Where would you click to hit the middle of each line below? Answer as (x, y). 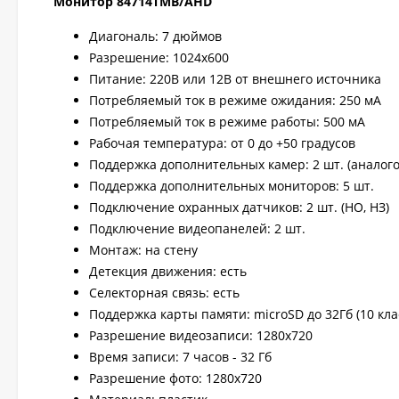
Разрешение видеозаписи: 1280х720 (201, 335)
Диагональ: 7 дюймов (155, 36)
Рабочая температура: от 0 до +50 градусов (222, 143)
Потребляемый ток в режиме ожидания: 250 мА (235, 100)
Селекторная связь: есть (164, 293)
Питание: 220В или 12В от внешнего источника (235, 79)
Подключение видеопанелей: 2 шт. (197, 228)
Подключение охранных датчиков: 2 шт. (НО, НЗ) (239, 207)
